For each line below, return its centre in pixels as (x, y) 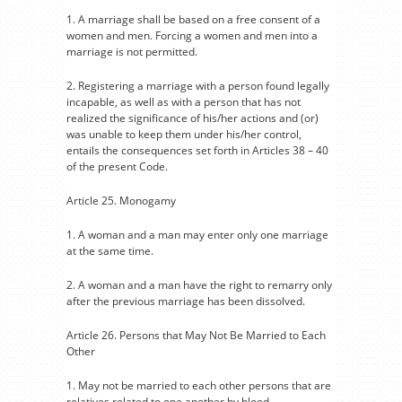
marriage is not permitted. (132, 52)
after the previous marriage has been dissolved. (186, 301)
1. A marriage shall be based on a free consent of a (193, 19)
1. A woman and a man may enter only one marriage (197, 235)
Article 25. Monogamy (121, 201)
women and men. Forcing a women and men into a (192, 35)
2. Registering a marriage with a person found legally (198, 86)
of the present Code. (117, 166)
